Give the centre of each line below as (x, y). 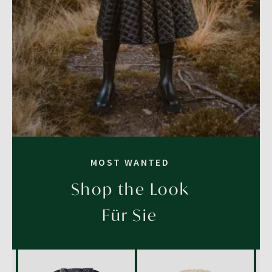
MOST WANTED (130, 162)
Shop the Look (130, 189)
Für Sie (130, 215)
